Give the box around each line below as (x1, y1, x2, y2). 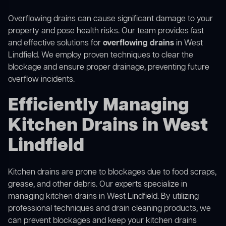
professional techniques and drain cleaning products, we (8, 203, 211, 215)
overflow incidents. (8, 74, 75, 86)
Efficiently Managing (8, 93, 189, 119)
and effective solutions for (8, 38, 103, 49)
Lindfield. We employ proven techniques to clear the (8, 50, 193, 62)
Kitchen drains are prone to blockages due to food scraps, (8, 167, 216, 179)
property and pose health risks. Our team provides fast (8, 26, 204, 37)
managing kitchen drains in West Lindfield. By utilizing (8, 191, 199, 203)
